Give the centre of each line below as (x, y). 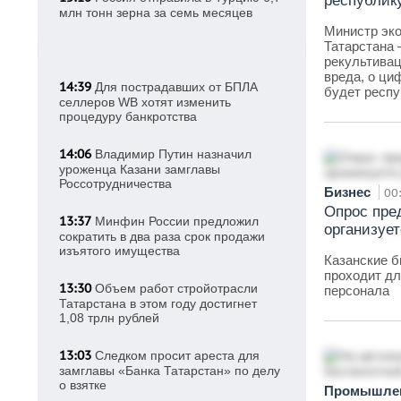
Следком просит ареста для (175, 355)
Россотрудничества (115, 183)
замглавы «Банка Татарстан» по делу (170, 371)
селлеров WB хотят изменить (145, 102)
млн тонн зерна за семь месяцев (156, 13)
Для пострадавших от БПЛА (175, 87)
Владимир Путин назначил (171, 154)
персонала (357, 290)
